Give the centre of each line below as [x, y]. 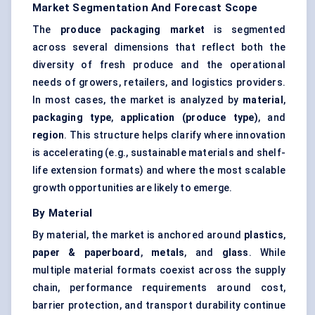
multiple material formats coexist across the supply [159, 270]
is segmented [245, 30]
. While [267, 253]
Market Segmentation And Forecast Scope [145, 8]
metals [168, 253]
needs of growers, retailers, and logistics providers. [159, 83]
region [49, 135]
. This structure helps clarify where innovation [175, 135]
